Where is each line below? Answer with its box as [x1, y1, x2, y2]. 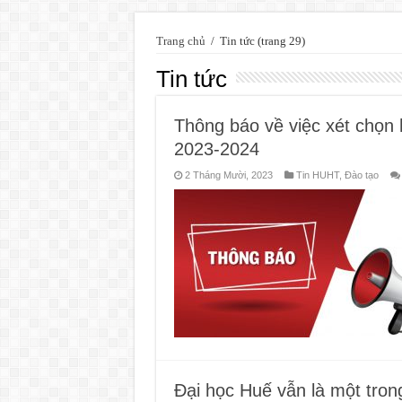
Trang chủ [155, 33, 205, 48]
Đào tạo [344, 169, 379, 180]
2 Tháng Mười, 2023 [184, 169, 273, 180]
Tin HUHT [295, 169, 339, 180]
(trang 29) [254, 33, 305, 48]
